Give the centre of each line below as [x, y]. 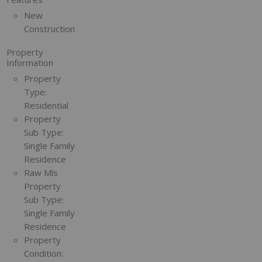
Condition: [44, 254]
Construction [50, 29]
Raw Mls [41, 173]
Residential [46, 106]
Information [30, 62]
